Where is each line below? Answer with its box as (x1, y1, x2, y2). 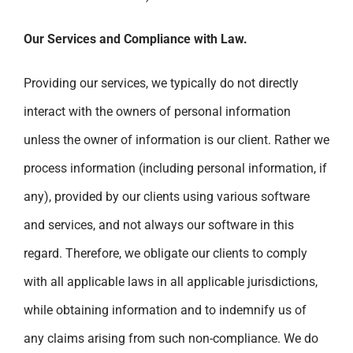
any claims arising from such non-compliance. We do (24, 330, 318, 346)
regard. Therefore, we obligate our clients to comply (24, 245, 307, 261)
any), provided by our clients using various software (24, 188, 310, 204)
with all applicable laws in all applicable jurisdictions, (24, 273, 318, 289)
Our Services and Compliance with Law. (24, 31, 247, 46)
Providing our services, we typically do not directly (24, 75, 299, 91)
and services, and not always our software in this (24, 217, 294, 232)
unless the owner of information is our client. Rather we (24, 132, 329, 147)
